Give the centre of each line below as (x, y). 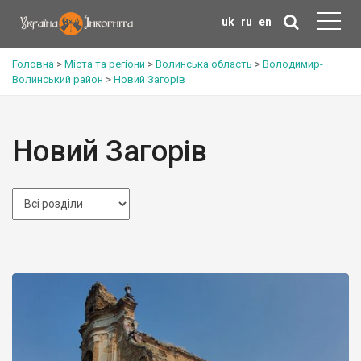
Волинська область (204, 64)
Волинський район (58, 79)
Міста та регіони (105, 64)
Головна (33, 64)
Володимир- (293, 64)
